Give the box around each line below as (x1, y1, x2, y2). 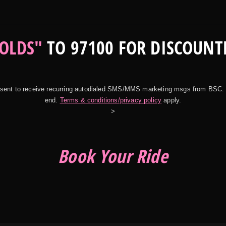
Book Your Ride (58, 143, 168, 168)
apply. (161, 96, 182, 104)
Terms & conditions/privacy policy (60, 96, 162, 104)
